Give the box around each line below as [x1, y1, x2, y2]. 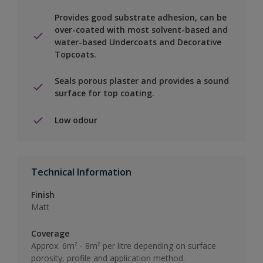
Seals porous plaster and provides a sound [55, 75, 229, 86]
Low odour [55, 114, 97, 126]
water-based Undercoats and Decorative [55, 36, 221, 48]
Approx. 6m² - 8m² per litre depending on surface [31, 240, 216, 251]
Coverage [31, 227, 69, 239]
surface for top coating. [55, 87, 154, 99]
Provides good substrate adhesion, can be [55, 11, 227, 23]
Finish [31, 188, 55, 200]
